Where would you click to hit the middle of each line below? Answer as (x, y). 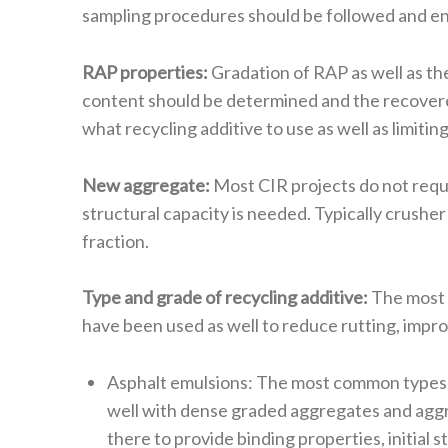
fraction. (115, 240)
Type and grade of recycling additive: (225, 297)
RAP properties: (145, 71)
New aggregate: (146, 184)
